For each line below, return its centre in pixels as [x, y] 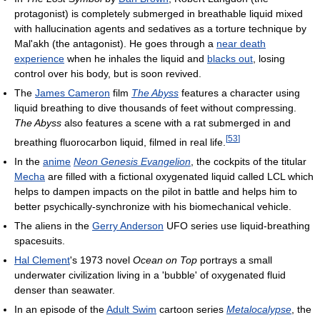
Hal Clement [42, 260]
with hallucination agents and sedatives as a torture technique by [160, 29]
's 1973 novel [101, 260]
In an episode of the [60, 309]
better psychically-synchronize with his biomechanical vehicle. [153, 206]
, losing [269, 59]
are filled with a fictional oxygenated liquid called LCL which [179, 176]
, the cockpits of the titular [249, 161]
